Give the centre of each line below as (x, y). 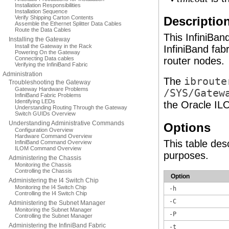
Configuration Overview (44, 130)
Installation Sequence (41, 11)
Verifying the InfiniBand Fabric (51, 64)
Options (187, 128)
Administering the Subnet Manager (57, 203)
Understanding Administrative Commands (66, 123)
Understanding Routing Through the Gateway (71, 107)
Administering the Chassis (45, 158)
